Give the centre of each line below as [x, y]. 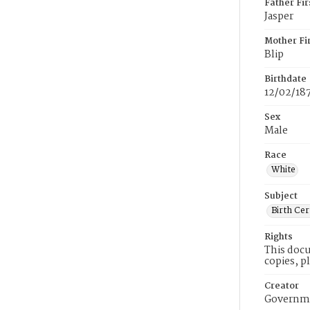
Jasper [279, 17]
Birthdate [285, 79]
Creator [282, 286]
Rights [279, 237]
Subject [281, 196]
